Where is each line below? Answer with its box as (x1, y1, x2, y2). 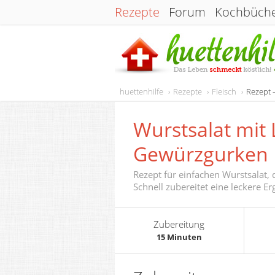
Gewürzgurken (133, 141, 268, 167)
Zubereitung (153, 218, 205, 230)
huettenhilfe (120, 86, 163, 97)
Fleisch (212, 86, 236, 97)
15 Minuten (156, 231, 202, 242)
